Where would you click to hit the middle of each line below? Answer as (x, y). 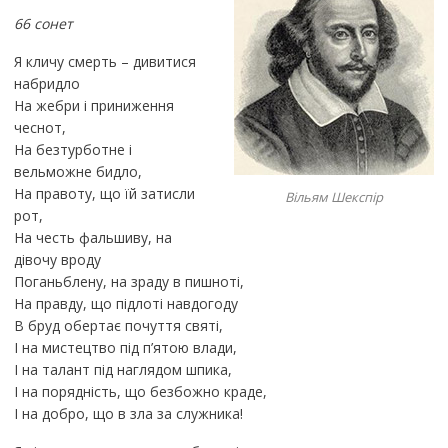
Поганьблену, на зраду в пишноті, (128, 282)
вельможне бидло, (77, 172)
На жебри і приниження (93, 106)
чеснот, (39, 128)
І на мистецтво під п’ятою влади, (125, 348)
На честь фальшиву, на (92, 238)
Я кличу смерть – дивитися (104, 62)
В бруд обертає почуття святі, (118, 326)
